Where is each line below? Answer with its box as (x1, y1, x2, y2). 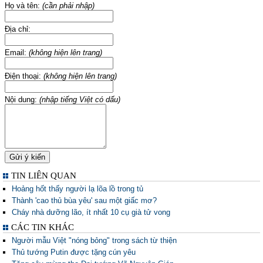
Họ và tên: (5, 1, 42, 10)
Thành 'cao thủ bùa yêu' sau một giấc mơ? (12, 196, 157, 205)
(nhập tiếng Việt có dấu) (39, 95, 120, 104)
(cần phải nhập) (42, 1, 95, 10)
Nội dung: (5, 95, 39, 104)
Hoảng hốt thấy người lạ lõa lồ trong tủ (12, 184, 143, 193)
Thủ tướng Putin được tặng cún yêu (12, 248, 136, 257)
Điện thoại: (5, 72, 43, 80)
